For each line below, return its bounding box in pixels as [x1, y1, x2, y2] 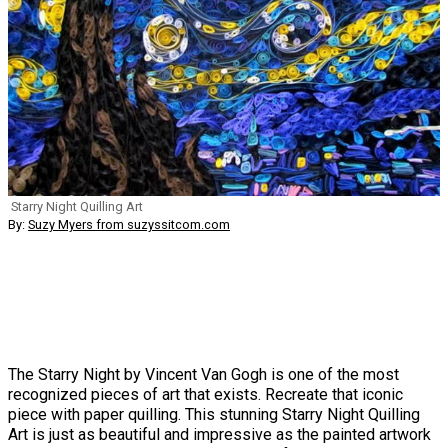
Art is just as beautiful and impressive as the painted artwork [8, 424, 431, 444]
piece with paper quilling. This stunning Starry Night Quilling [8, 404, 420, 424]
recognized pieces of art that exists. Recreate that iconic [8, 384, 403, 404]
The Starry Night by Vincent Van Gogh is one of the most [8, 364, 399, 384]
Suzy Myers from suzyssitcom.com [28, 216, 230, 232]
